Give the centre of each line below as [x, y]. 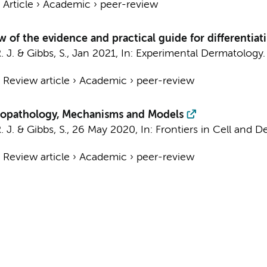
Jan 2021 [94, 54]
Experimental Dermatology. [200, 54]
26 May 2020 [103, 130]
